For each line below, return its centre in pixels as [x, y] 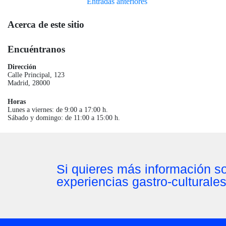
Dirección [22, 67]
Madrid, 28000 [29, 83]
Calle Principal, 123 [36, 75]
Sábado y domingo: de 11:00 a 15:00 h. [64, 118]
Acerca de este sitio [46, 24]
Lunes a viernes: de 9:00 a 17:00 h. [58, 109]
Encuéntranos [36, 49]
